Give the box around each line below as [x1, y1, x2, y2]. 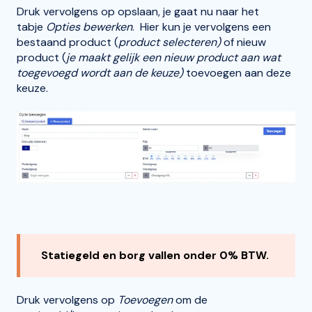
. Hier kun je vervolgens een [132, 19, 271, 35]
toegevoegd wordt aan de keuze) [17, 65, 186, 81]
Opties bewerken [46, 19, 132, 35]
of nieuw [224, 35, 266, 50]
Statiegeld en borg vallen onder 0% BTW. [41, 247, 269, 263]
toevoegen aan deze [186, 65, 291, 81]
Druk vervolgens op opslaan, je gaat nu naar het [17, 4, 259, 19]
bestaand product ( [17, 35, 118, 50]
